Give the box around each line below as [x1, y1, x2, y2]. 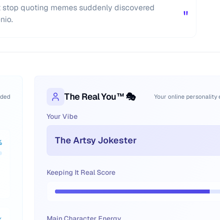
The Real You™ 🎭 [64, 91, 136, 102]
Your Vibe [47, 112, 78, 121]
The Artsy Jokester [55, 135, 137, 146]
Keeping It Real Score [47, 168, 115, 177]
